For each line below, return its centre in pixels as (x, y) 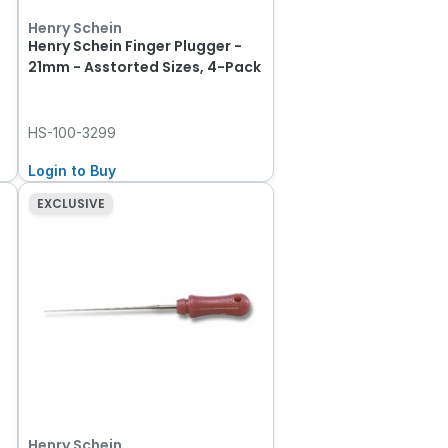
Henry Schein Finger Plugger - (135, 45)
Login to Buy (72, 170)
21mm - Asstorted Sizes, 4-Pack (145, 66)
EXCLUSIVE (70, 203)
